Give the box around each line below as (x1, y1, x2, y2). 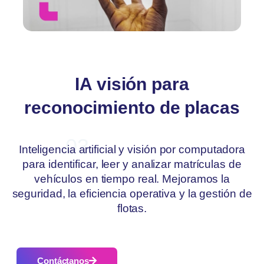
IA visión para (75, 74, 189, 94)
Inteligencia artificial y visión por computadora (18, 143, 246, 156)
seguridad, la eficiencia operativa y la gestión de (12, 187, 252, 200)
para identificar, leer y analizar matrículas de (22, 158, 242, 171)
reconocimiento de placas (24, 97, 240, 117)
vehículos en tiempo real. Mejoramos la (34, 173, 230, 186)
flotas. (117, 202, 147, 215)
